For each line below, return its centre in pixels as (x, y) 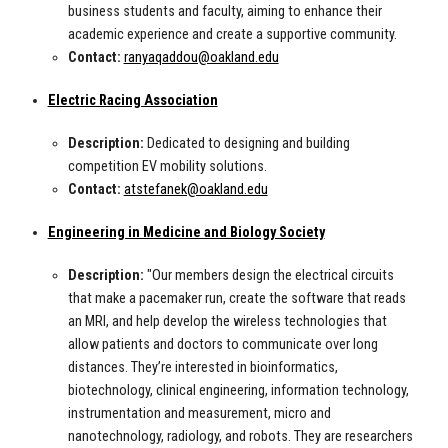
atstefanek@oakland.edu (195, 190)
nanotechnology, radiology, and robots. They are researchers (240, 437)
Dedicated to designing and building (246, 144)
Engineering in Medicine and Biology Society (186, 233)
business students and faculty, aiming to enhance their (224, 12)
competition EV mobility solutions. (168, 167)
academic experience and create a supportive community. (232, 35)
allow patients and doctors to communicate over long (222, 345)
